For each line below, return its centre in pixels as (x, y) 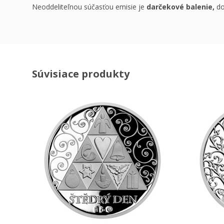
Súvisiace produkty (81, 74)
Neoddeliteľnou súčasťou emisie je (89, 7)
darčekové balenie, (180, 7)
